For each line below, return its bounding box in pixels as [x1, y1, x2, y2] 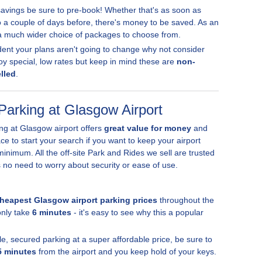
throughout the [157, 195, 214, 205]
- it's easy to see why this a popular [71, 208, 204, 217]
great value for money [104, 123, 191, 133]
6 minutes [32, 208, 71, 217]
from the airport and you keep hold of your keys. [36, 247, 216, 256]
